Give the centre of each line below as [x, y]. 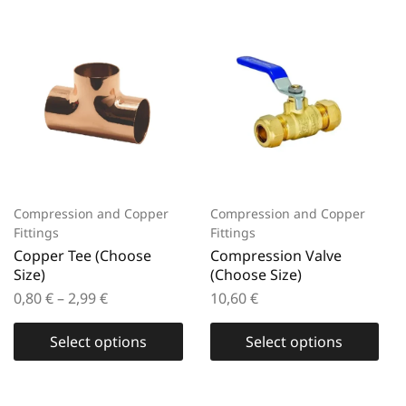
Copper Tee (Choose [82, 255]
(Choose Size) [256, 274]
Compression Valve [275, 255]
